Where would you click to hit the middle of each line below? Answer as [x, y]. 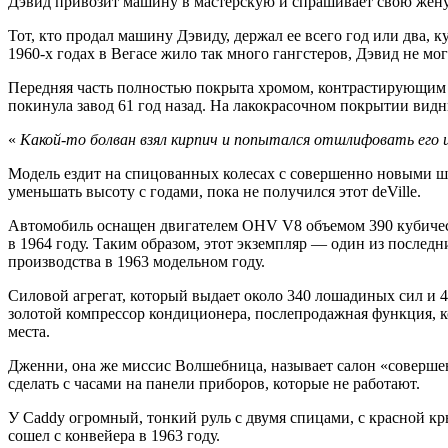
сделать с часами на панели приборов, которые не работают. [214, 383]
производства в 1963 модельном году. [136, 261]
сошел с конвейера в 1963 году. [114, 435]
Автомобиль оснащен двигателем [125, 225]
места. [29, 331]
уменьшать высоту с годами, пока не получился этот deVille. [214, 191]
